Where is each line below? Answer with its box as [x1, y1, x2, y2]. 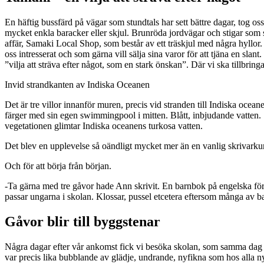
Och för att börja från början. [5, 160, 111, 171]
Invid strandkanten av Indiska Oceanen [5, 79, 150, 90]
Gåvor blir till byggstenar [5, 213, 160, 229]
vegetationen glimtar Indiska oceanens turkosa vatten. [5, 120, 203, 131]
